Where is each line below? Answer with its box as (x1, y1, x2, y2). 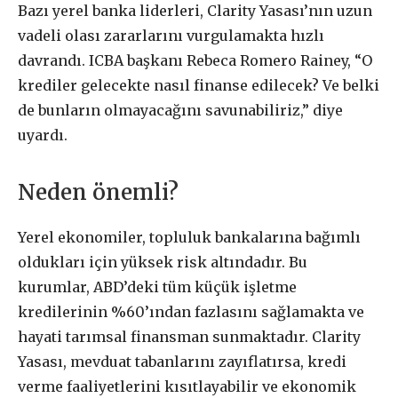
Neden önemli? (18, 178, 179, 206)
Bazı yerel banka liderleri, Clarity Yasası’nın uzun (18, 2, 372, 20)
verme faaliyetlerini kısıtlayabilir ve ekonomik (18, 377, 356, 395)
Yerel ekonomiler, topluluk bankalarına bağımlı (18, 227, 361, 246)
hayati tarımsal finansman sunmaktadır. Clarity (18, 327, 361, 346)
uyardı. (18, 126, 68, 145)
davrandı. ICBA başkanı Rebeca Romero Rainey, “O (18, 52, 372, 70)
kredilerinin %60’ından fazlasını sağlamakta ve (18, 302, 364, 321)
